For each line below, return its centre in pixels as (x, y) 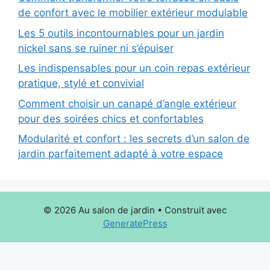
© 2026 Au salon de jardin (99, 210)
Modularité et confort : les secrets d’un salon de (134, 139)
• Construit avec (191, 210)
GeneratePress (135, 224)
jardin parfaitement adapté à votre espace (121, 154)
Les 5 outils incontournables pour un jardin (121, 33)
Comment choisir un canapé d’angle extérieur (127, 103)
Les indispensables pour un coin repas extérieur (134, 68)
